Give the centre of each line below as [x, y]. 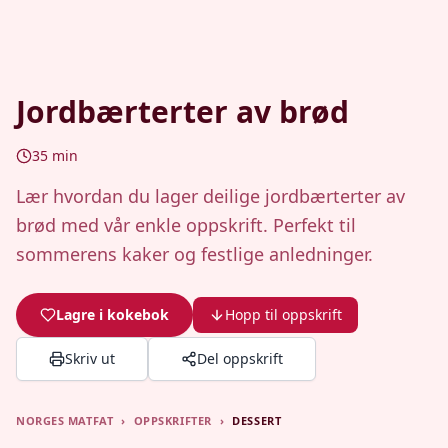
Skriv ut [90, 358]
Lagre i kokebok [112, 314]
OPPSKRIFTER [172, 420]
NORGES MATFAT [65, 420]
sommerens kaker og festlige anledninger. [194, 254]
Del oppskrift [240, 358]
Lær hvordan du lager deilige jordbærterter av [210, 196]
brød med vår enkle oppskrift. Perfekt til [186, 225]
